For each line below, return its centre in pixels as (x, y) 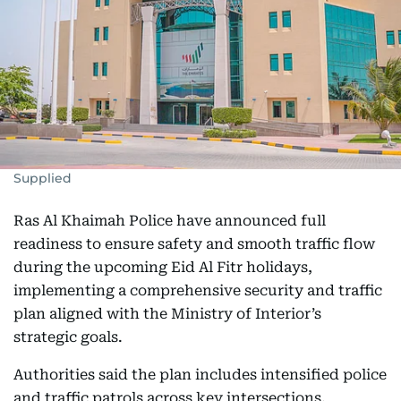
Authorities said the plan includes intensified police (200, 375)
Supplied (43, 179)
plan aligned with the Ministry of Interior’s (167, 314)
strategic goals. (68, 337)
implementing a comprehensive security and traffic (198, 291)
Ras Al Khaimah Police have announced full (170, 221)
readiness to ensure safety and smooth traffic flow (194, 244)
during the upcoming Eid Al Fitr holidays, (163, 268)
